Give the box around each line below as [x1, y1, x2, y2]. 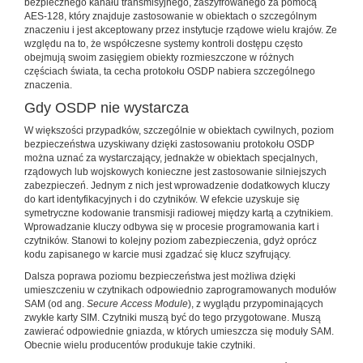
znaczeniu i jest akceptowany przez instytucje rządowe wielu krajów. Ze [24, 23, 337, 36]
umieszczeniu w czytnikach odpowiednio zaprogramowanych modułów [24, 284, 336, 296]
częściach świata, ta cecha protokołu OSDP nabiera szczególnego [24, 65, 315, 77]
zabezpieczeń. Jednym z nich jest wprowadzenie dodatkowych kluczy [24, 179, 330, 191]
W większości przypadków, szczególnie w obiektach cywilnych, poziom [24, 124, 334, 136]
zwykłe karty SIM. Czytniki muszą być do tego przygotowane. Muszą [24, 311, 321, 323]
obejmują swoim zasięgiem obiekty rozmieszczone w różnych [24, 51, 294, 63]
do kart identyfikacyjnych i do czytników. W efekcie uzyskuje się [24, 193, 300, 205]
